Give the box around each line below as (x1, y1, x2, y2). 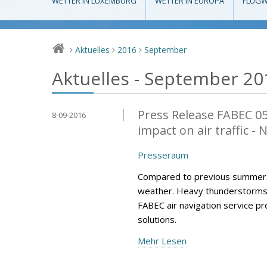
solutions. (138, 213, 176, 225)
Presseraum (138, 148, 188, 161)
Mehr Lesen (138, 234, 187, 247)
